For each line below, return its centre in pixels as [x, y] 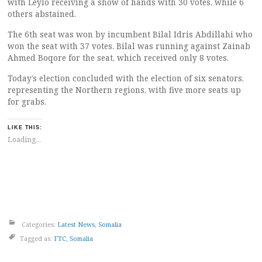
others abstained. [42, 14]
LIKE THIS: [25, 128]
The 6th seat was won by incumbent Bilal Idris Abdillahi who [130, 34]
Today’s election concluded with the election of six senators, [126, 78]
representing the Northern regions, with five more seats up [124, 90]
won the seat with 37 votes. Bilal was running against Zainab [129, 46]
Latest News [76, 224]
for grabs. [27, 101]
